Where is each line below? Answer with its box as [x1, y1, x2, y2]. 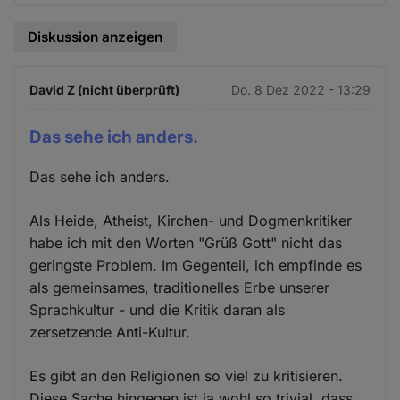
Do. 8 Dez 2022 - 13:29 [230, 81, 371, 97]
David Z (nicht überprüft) [29, 81, 180, 97]
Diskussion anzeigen [28, 29, 163, 46]
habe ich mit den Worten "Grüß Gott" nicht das [29, 234, 343, 253]
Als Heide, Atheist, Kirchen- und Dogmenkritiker [29, 212, 353, 230]
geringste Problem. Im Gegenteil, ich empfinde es [29, 256, 362, 275]
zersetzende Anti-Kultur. [29, 323, 191, 342]
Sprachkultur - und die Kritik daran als [29, 301, 286, 320]
